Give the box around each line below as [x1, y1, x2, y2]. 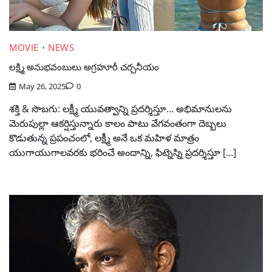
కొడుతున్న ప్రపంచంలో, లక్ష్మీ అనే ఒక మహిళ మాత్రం [9, 131, 199, 145]
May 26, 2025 [19, 81, 66, 92]
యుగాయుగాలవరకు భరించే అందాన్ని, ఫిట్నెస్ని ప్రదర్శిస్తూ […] [9, 146, 236, 160]
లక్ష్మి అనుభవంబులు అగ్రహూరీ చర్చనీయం [9, 60, 159, 73]
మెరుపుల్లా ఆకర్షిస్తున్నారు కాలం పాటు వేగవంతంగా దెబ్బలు [9, 117, 226, 131]
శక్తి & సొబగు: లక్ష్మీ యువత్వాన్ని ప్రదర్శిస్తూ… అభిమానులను [9, 102, 232, 116]
